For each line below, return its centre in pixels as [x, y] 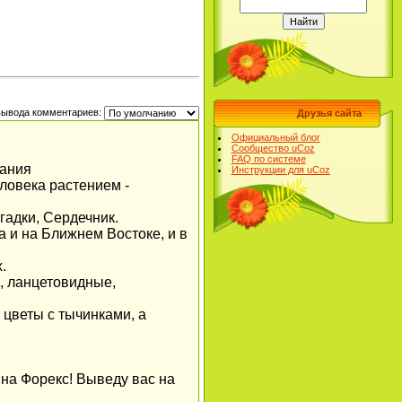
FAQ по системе [268, 159]
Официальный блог [275, 137]
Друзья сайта [329, 113]
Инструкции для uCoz [280, 170]
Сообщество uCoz [273, 148]
